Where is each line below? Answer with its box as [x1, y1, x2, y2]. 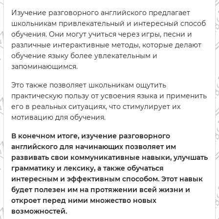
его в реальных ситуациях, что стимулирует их [11, 102, 180, 111]
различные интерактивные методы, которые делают [11, 41, 201, 50]
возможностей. [11, 207, 67, 216]
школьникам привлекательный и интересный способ [11, 19, 206, 28]
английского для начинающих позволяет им [11, 142, 176, 152]
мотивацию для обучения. [11, 113, 106, 122]
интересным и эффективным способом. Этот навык [11, 175, 203, 184]
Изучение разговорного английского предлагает [11, 8, 190, 18]
